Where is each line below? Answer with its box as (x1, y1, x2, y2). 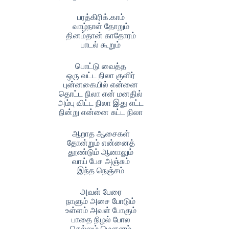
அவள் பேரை (80, 188, 122, 196)
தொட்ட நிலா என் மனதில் (59, 89, 143, 98)
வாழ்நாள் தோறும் (72, 22, 129, 31)
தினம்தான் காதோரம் (65, 31, 136, 40)
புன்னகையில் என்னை (63, 80, 139, 89)
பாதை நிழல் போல (71, 215, 130, 224)
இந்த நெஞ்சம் (77, 166, 125, 175)
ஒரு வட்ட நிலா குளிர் (66, 71, 135, 80)
